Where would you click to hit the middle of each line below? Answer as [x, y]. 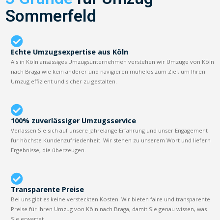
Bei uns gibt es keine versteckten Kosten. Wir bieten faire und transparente [111, 199]
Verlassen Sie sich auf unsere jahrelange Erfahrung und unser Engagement [110, 130]
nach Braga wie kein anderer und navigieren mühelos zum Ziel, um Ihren [108, 71]
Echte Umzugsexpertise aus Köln [70, 52]
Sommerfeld [51, 16]
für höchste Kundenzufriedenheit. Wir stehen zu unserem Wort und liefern [111, 140]
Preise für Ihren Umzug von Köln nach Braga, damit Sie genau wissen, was [109, 209]
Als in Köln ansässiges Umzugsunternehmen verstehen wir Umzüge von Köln [113, 61]
